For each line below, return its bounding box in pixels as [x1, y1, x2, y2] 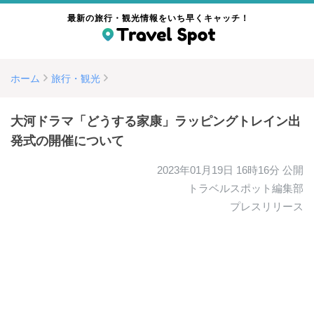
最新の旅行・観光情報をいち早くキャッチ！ [67, 13, 250, 23]
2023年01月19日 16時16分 [157, 164, 280, 176]
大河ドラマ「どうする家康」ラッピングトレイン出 [11, 114, 301, 128]
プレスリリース [230, 200, 303, 212]
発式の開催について [11, 134, 124, 148]
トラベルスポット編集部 [188, 182, 303, 194]
